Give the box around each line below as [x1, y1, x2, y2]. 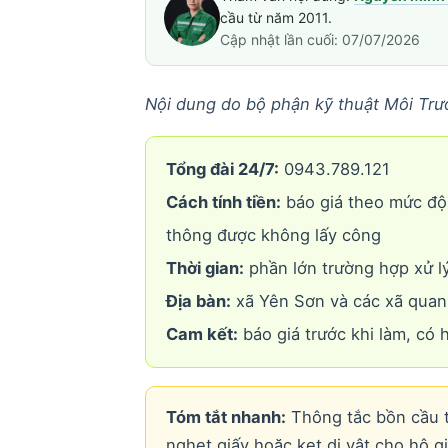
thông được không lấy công [165, 224, 381, 245]
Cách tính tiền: [165, 191, 281, 212]
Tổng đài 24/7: [165, 158, 279, 179]
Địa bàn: [165, 290, 231, 311]
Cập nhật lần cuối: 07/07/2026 [219, 30, 420, 48]
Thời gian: [165, 257, 244, 278]
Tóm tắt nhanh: [165, 406, 286, 427]
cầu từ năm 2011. [219, 8, 332, 26]
